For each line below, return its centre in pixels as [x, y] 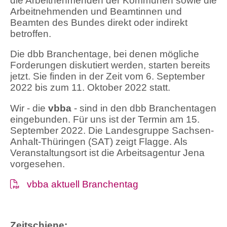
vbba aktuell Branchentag [83, 184]
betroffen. [31, 33]
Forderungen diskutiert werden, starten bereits [110, 65]
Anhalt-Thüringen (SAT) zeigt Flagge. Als [99, 141]
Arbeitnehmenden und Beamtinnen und [96, 11]
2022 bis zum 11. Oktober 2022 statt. [90, 88]
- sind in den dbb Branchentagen [145, 108]
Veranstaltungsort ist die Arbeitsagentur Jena [107, 153]
